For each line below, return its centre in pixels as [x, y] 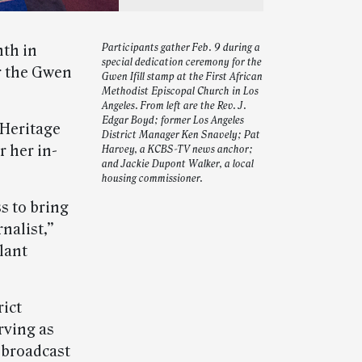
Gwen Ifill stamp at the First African [182, 77]
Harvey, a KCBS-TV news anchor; [177, 150]
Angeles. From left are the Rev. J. [174, 106]
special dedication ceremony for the [182, 63]
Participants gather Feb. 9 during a [181, 48]
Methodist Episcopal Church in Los [180, 92]
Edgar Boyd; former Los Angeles [173, 121]
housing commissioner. [152, 179]
